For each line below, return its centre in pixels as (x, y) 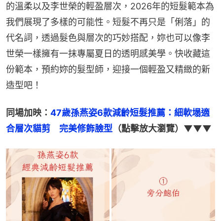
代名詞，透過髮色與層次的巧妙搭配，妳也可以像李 (108, 37)
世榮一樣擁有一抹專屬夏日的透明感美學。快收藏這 (108, 53)
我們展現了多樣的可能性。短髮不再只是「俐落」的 (108, 22)
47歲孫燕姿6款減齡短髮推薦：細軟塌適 (130, 112)
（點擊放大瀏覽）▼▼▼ (162, 128)
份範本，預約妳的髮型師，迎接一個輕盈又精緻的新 (108, 69)
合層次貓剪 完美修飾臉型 (59, 128)
